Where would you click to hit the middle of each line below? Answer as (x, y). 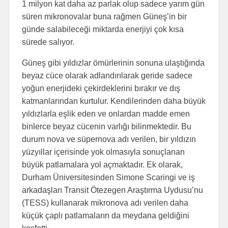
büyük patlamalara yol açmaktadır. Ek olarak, (102, 164)
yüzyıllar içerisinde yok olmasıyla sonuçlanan (103, 152)
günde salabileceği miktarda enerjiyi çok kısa (103, 29)
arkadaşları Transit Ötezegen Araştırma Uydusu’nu (112, 190)
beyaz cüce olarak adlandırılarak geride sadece (107, 75)
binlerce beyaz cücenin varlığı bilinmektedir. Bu (106, 126)
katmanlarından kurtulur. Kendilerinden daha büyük (113, 101)
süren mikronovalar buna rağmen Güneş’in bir (104, 16)
